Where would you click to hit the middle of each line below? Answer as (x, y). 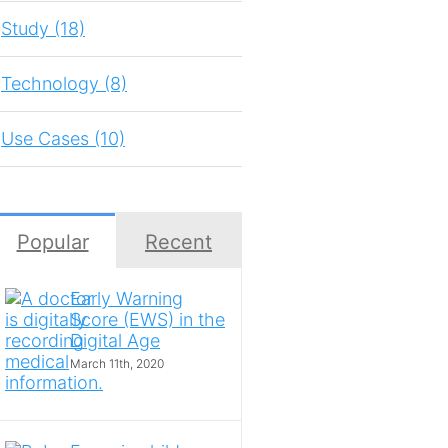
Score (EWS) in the (147, 320)
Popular (52, 242)
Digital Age (115, 341)
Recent (178, 242)
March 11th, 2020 (117, 364)
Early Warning (126, 299)
